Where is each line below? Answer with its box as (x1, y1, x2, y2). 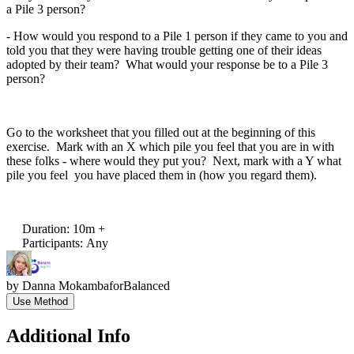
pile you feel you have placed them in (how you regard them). (6, 168, 320, 182)
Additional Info (6, 325, 130, 346)
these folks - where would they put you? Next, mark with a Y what (6, 153, 341, 168)
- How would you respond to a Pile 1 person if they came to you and (6, 28, 348, 43)
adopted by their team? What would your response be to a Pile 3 (6, 57, 328, 71)
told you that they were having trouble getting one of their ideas (6, 43, 322, 57)
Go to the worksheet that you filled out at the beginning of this (6, 125, 315, 139)
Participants (22, 235, 80, 250)
